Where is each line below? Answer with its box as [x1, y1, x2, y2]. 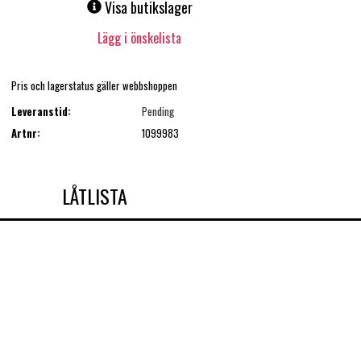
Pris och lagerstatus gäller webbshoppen [10, 77, 177, 93]
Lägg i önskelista [98, 28, 182, 48]
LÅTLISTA [61, 180, 127, 210]
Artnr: [10, 124, 40, 141]
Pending [141, 103, 174, 120]
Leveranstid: [10, 103, 71, 120]
